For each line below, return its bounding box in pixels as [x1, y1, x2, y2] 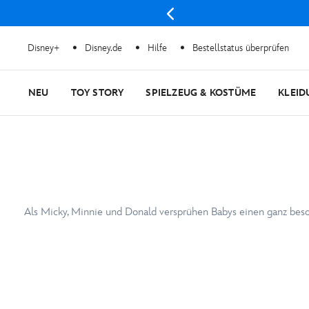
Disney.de [85, 41, 122, 54]
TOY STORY [70, 87, 124, 99]
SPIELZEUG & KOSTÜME [146, 87, 257, 99]
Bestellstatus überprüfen [192, 41, 289, 54]
